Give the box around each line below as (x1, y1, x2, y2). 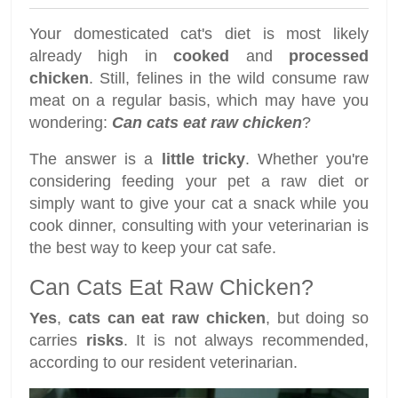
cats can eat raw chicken (68, 309, 266, 328)
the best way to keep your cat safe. (29, 239, 276, 258)
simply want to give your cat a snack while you (29, 195, 369, 213)
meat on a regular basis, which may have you (29, 92, 369, 110)
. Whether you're (244, 150, 370, 169)
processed (289, 47, 370, 66)
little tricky (161, 150, 245, 169)
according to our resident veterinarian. (29, 354, 298, 372)
